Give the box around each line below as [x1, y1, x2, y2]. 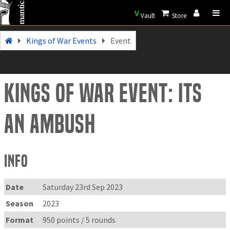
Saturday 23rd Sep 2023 [43, 181, 123, 192]
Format [6, 214, 34, 225]
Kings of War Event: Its [4, 78, 202, 108]
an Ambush [4, 109, 95, 139]
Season [6, 198, 34, 208]
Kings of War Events [26, 35, 97, 46]
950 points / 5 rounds [43, 214, 116, 225]
